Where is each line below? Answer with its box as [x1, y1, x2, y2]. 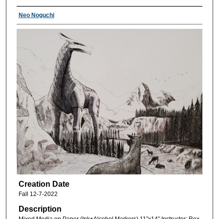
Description [18, 205, 62, 214]
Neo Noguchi [18, 12, 54, 19]
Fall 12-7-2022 [18, 190, 58, 197]
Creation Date [18, 179, 69, 188]
